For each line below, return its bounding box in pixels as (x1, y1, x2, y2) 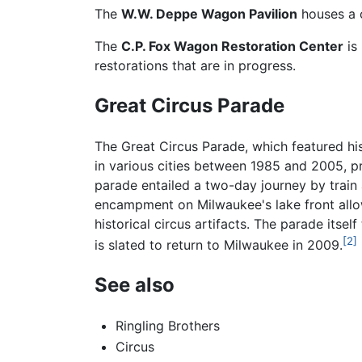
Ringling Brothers (115, 318, 220, 335)
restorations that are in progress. (95, 57, 296, 74)
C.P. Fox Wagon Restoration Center (121, 38, 343, 55)
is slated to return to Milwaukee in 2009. (95, 237, 343, 254)
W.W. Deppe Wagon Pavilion (121, 6, 297, 23)
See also (95, 273, 175, 297)
